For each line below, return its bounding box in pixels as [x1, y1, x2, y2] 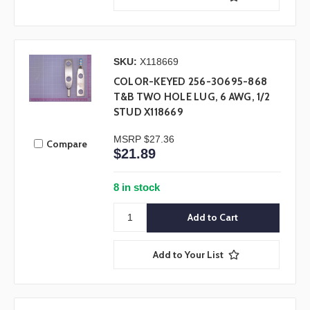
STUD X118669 [113, 106, 183, 119]
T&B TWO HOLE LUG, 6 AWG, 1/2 [113, 91, 270, 104]
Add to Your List [153, 248, 224, 261]
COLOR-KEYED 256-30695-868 [113, 75, 268, 89]
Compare [46, 137, 87, 150]
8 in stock [113, 181, 160, 194]
